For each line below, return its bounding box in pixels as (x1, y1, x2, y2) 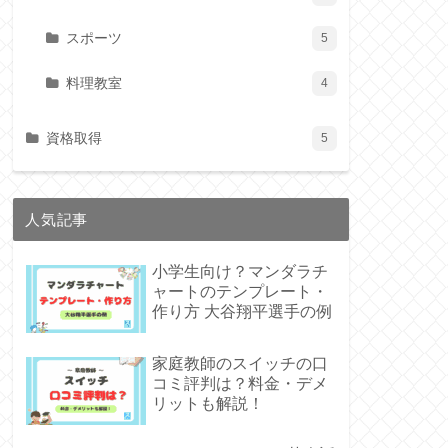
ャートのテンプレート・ (151, 283, 328, 301)
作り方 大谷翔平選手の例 (151, 303, 332, 321)
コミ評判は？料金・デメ (151, 374, 328, 392)
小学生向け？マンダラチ (151, 263, 328, 281)
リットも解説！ (151, 394, 264, 412)
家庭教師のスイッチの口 (151, 354, 328, 372)
